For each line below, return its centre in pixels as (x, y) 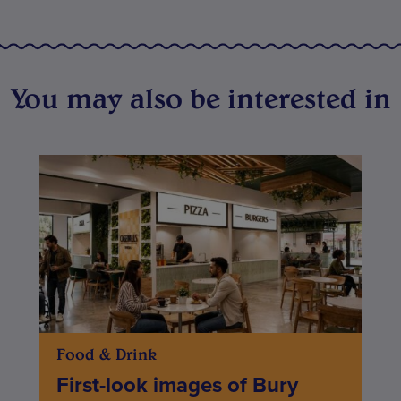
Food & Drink (106, 354)
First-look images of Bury (177, 386)
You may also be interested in (200, 98)
